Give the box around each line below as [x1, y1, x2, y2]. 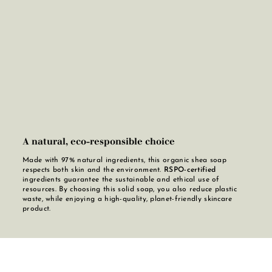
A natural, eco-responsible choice [22, 135, 175, 148]
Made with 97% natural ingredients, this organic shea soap [22, 157, 227, 165]
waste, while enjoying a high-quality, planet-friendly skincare [22, 195, 233, 203]
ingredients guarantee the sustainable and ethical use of [22, 176, 220, 184]
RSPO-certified [164, 166, 216, 174]
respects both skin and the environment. [22, 166, 165, 174]
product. [22, 205, 51, 213]
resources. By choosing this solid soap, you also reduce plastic [22, 186, 237, 194]
